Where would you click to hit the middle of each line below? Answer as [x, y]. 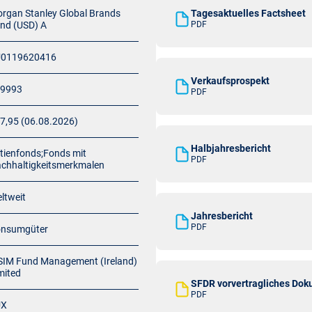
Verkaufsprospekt [230, 81]
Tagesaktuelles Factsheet [248, 13]
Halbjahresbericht [231, 148]
